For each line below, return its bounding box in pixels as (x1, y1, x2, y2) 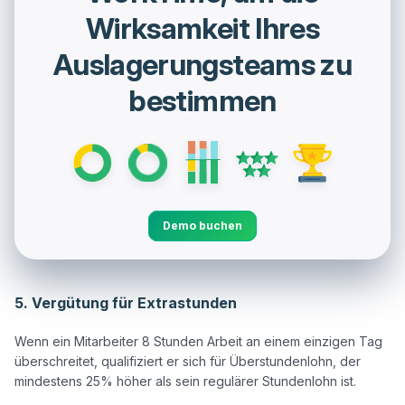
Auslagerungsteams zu (52, 46, 353, 82)
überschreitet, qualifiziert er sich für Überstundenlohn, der (14, 353, 361, 370)
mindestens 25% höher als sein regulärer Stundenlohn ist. (14, 373, 356, 390)
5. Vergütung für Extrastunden (14, 294, 237, 313)
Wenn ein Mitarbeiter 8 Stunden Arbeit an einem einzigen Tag (14, 334, 382, 350)
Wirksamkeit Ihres (85, 10, 320, 46)
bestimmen (128, 82, 277, 118)
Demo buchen (163, 219, 242, 233)
